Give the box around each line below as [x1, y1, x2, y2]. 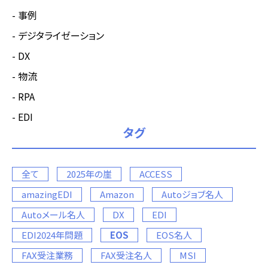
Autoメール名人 [22, 208, 85, 221]
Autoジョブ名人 [162, 187, 223, 200]
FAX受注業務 [22, 248, 73, 261]
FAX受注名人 [100, 248, 152, 261]
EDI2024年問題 [22, 228, 83, 241]
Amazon [100, 187, 134, 200]
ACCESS [139, 167, 172, 180]
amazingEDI [22, 187, 72, 200]
